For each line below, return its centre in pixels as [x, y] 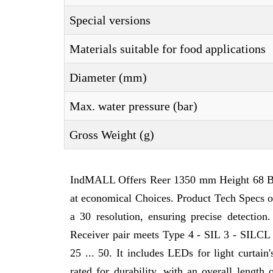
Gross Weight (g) [112, 135]
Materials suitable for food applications [168, 49]
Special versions [110, 20]
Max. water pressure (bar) [133, 106]
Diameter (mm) [108, 77]
